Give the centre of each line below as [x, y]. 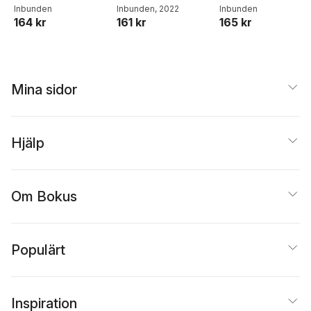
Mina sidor [44, 90]
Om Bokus [44, 197]
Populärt [38, 250]
